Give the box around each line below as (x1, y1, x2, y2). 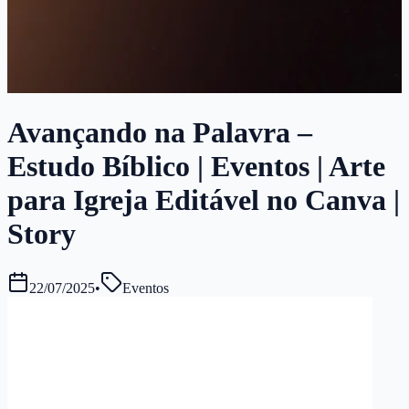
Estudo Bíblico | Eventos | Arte (7, 150, 385, 184)
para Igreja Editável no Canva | (7, 184, 400, 217)
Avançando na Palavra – (7, 116, 312, 150)
